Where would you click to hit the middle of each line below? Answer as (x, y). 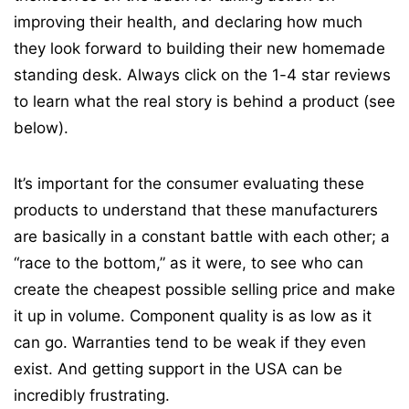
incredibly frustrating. (92, 395)
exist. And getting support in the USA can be (178, 369)
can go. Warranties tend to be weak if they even (190, 342)
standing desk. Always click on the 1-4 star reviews (202, 75)
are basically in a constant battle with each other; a (202, 236)
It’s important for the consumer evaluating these (189, 184)
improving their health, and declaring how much (188, 22)
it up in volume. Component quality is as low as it (193, 316)
